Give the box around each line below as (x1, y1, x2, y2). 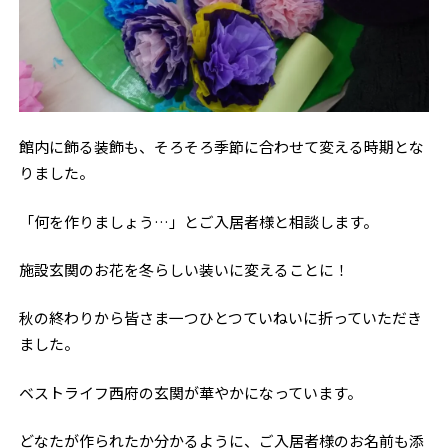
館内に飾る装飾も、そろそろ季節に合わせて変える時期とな (19, 136, 425, 158)
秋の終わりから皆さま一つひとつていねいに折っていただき (19, 307, 423, 329)
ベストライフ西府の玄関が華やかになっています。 (19, 381, 363, 403)
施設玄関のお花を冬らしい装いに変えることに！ (19, 258, 350, 280)
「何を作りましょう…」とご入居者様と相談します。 (19, 210, 379, 232)
